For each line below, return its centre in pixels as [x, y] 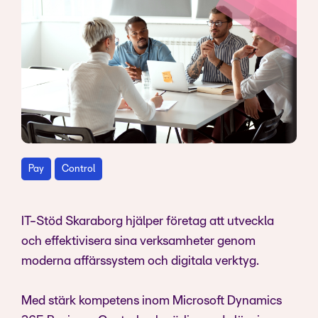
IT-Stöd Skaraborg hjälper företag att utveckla [148, 222]
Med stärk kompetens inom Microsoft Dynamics [152, 301]
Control [78, 169]
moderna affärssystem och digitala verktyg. [140, 262]
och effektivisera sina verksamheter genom [138, 242]
